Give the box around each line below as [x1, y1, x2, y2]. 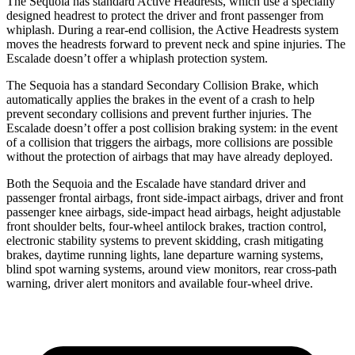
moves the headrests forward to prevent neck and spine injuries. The [6, 36, 345, 51]
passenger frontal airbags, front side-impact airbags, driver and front [6, 190, 343, 204]
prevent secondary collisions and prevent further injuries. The [6, 106, 311, 120]
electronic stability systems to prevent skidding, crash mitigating [6, 233, 323, 247]
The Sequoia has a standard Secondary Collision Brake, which [6, 78, 319, 92]
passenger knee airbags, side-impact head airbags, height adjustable [6, 204, 341, 219]
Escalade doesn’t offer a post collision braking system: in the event [6, 120, 338, 135]
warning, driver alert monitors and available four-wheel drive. [6, 276, 313, 290]
